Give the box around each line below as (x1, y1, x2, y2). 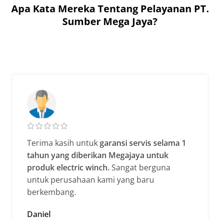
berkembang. (27, 186, 76, 197)
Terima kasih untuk (27, 137, 100, 148)
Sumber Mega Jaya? (62, 15, 158, 28)
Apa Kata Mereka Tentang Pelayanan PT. (11, 2, 209, 16)
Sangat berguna (110, 162, 170, 173)
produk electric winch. (27, 162, 110, 173)
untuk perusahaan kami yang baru (27, 174, 154, 185)
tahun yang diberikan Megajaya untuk (27, 149, 168, 161)
